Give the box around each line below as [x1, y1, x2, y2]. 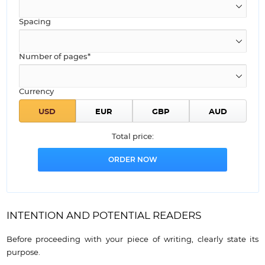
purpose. [6, 248, 40, 257]
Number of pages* [18, 53, 91, 62]
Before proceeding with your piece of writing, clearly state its [6, 235, 259, 244]
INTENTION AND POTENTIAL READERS [6, 211, 201, 221]
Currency [18, 88, 54, 96]
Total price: [111, 133, 154, 141]
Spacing [18, 18, 51, 27]
